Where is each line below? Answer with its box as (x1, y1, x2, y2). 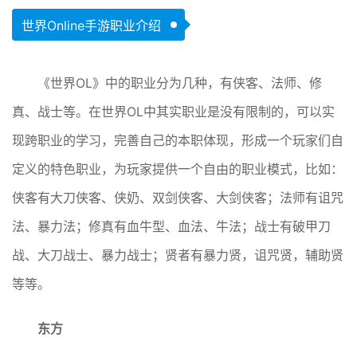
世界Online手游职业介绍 (22, 18, 161, 34)
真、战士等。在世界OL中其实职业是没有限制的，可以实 (12, 104, 335, 120)
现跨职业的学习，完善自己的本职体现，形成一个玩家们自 (12, 132, 343, 149)
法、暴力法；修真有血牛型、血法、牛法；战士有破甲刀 (12, 218, 331, 235)
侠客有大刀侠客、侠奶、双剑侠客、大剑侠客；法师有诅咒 (12, 190, 343, 206)
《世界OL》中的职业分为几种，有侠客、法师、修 (37, 75, 322, 92)
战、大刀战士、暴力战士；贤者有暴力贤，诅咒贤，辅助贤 (12, 247, 343, 264)
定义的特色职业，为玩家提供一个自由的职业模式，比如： (12, 161, 343, 178)
